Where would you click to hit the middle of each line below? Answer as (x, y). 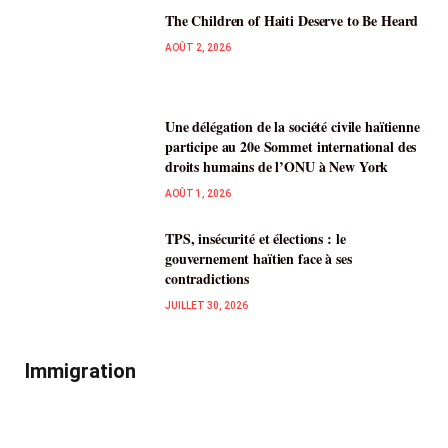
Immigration (80, 371)
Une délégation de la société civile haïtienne (292, 127)
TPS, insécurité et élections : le (255, 239)
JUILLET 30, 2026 (206, 306)
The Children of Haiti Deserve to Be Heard (292, 20)
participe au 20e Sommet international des (291, 147)
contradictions (207, 279)
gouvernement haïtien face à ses (258, 259)
